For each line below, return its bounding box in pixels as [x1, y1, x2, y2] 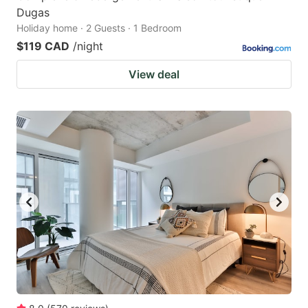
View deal [129, 67, 179, 81]
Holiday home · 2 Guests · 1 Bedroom [16, 21, 181, 34]
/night [73, 38, 103, 53]
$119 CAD [16, 38, 69, 53]
